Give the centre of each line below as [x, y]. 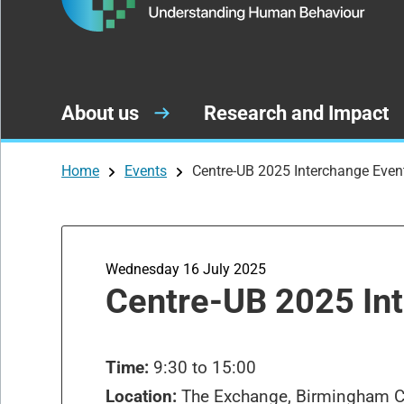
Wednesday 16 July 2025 [186, 269]
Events [146, 171]
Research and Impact [297, 113]
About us [101, 113]
